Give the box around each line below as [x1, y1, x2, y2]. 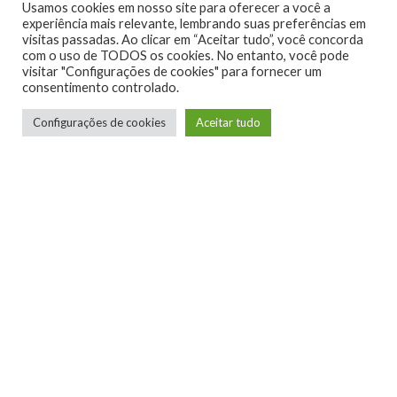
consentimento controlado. [22, 80, 179, 95]
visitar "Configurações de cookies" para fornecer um [22, 64, 322, 79]
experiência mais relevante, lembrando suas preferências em [22, 16, 366, 31]
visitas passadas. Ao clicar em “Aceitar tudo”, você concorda [22, 32, 363, 47]
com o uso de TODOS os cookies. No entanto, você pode [22, 48, 349, 63]
